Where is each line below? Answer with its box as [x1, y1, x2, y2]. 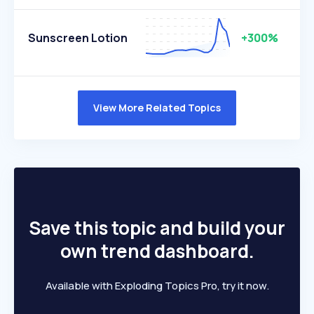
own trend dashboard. [60, 238, 254, 264]
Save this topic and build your [29, 215, 285, 240]
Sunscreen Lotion [28, 30, 128, 46]
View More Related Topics [93, 101, 221, 114]
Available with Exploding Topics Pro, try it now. [45, 278, 269, 293]
